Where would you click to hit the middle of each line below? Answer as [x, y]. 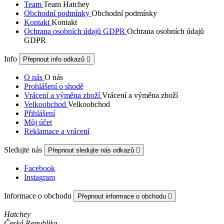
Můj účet [38, 122]
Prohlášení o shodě [54, 86]
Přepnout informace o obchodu [123, 196]
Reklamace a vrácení [57, 131]
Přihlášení [39, 113]
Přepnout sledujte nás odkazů [92, 150]
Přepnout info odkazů [55, 59]
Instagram [39, 177]
